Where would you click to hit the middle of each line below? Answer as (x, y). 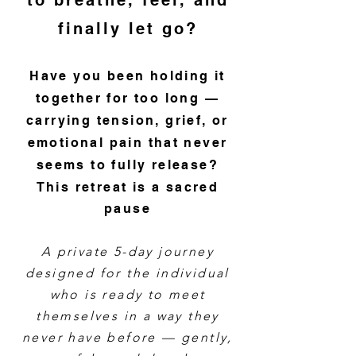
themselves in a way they (128, 316)
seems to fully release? (128, 165)
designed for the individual (128, 273)
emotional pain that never (128, 143)
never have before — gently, (128, 337)
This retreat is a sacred (128, 187)
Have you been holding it (128, 76)
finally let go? (128, 29)
